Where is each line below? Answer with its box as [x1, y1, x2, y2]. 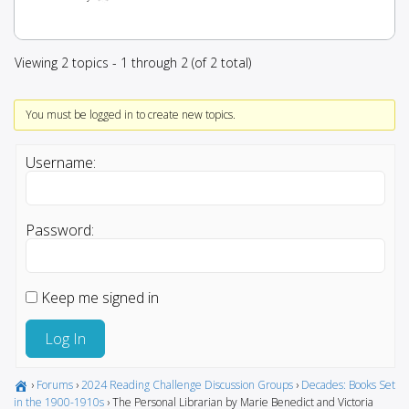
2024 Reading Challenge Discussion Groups [81, 376, 293, 393]
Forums [37, 376, 73, 393]
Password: [26, 219, 94, 240]
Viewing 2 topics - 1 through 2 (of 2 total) [15, 53, 251, 71]
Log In [45, 328, 86, 349]
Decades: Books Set [301, 376, 395, 393]
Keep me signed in [41, 287, 159, 308]
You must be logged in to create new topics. [25, 106, 236, 122]
